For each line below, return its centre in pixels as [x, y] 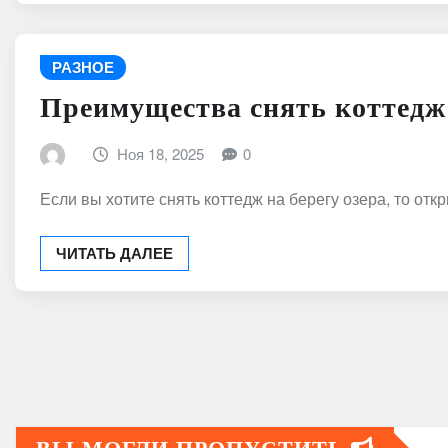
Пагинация [120, 349]
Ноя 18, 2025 [161, 153]
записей [87, 409]
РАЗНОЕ [83, 67]
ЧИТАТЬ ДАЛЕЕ [114, 252]
